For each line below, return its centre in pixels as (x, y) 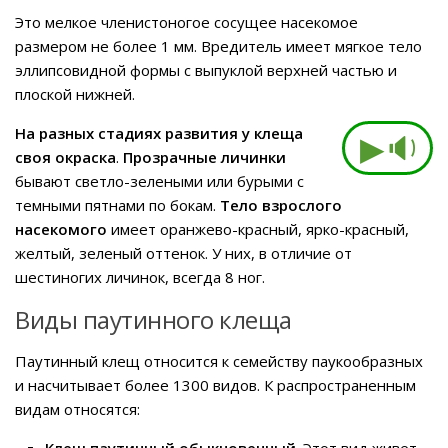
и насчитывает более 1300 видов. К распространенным (215, 384)
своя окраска (65, 156)
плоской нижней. (75, 93)
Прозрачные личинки (204, 156)
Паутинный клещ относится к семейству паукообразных (219, 360)
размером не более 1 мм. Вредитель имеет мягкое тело (218, 45)
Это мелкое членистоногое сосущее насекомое (186, 21)
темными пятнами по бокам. (117, 204)
